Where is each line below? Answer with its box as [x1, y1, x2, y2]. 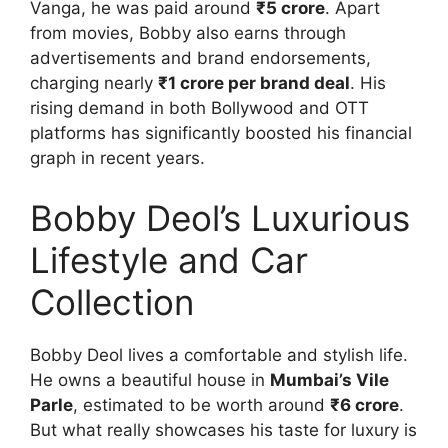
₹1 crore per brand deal [158, 73, 350, 94]
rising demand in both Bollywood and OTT [30, 98, 369, 119]
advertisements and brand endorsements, [30, 48, 371, 69]
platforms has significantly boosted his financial [30, 123, 412, 144]
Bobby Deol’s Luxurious [30, 196, 410, 239]
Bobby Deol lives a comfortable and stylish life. [30, 344, 408, 365]
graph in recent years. [30, 148, 205, 169]
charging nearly [30, 73, 158, 94]
